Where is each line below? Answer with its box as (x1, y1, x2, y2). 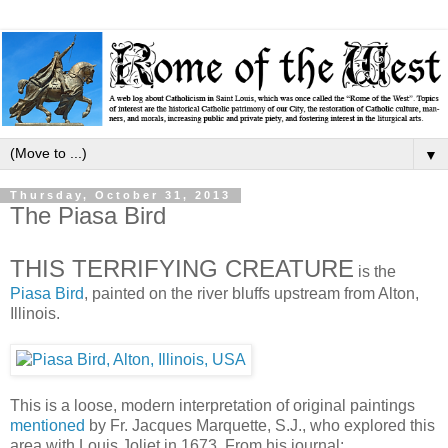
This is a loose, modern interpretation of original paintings (10, 397, 415, 415)
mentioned (10, 417, 85, 435)
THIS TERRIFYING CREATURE (10, 255, 354, 283)
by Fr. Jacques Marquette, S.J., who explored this (85, 417, 435, 435)
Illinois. (10, 305, 60, 323)
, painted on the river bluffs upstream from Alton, (84, 285, 419, 303)
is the (354, 263, 396, 281)
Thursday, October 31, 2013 (10, 189, 231, 202)
